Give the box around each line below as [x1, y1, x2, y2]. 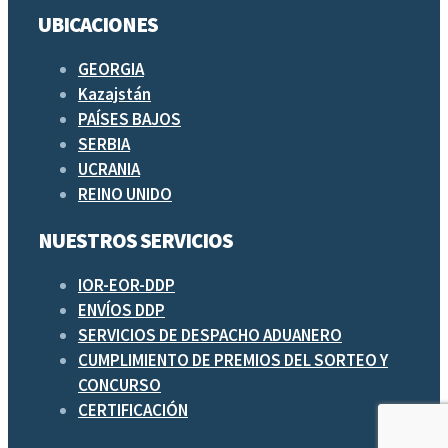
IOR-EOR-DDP [78, 273, 175, 296]
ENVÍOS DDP [78, 298, 165, 321]
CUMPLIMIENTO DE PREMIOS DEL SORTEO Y [78, 348, 388, 371]
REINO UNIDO [78, 183, 172, 206]
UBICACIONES [38, 11, 158, 39]
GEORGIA [78, 58, 144, 81]
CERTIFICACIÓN [78, 398, 188, 421]
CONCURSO [78, 373, 161, 396]
